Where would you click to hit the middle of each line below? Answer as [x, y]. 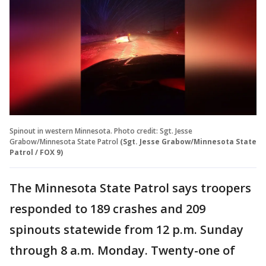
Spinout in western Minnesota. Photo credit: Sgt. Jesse [101, 131]
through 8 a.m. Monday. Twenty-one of [122, 250]
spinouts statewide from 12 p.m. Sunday [126, 229]
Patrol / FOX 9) [36, 152]
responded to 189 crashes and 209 [107, 208]
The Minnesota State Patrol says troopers [130, 188]
